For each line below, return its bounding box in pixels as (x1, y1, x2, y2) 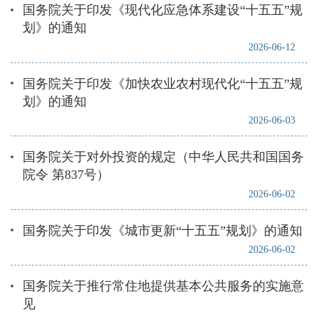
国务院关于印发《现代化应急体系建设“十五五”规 (22, 2, 302, 17)
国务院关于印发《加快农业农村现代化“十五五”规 (22, 76, 302, 91)
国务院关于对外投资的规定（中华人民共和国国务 (22, 150, 304, 165)
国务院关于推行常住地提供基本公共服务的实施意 (22, 279, 304, 294)
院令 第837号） (22, 168, 109, 182)
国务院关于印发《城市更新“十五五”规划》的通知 (22, 223, 302, 238)
